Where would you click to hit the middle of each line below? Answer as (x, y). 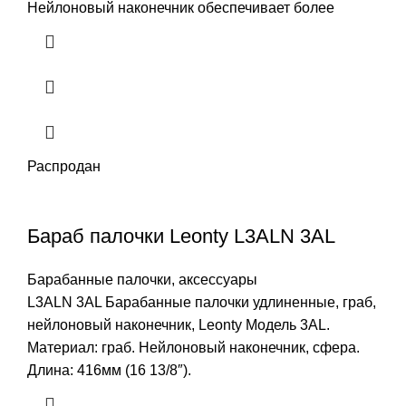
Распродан (64, 166)
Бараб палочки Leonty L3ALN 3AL (181, 236)
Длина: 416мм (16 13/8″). (109, 370)
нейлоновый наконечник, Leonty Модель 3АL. (179, 324)
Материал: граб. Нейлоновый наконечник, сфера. (193, 347)
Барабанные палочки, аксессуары (142, 279)
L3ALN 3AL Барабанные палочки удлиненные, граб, (202, 302)
